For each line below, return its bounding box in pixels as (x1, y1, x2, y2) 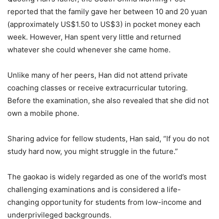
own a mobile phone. (7, 109, 79, 118)
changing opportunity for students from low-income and (7, 197, 201, 207)
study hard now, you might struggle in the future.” (7, 147, 178, 156)
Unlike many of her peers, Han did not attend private (7, 70, 188, 80)
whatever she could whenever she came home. (7, 45, 171, 55)
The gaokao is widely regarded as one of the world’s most (7, 172, 206, 182)
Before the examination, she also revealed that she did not (7, 96, 209, 106)
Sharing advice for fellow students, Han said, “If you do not (7, 134, 209, 144)
